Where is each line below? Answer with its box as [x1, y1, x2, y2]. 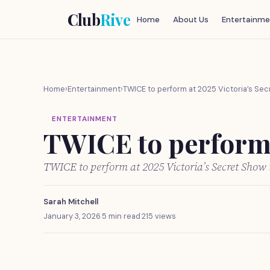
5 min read [102, 211, 140, 221]
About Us [172, 14, 209, 25]
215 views [142, 211, 176, 221]
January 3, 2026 [43, 211, 101, 221]
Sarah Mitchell [43, 196, 98, 207]
